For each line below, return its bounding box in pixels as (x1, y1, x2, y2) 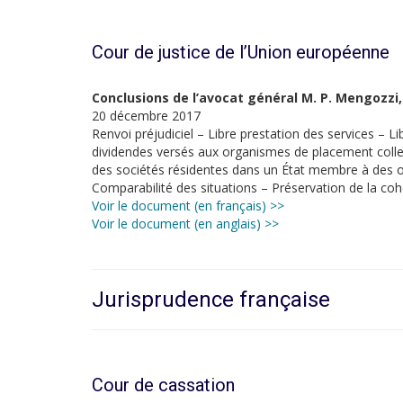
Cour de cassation (92, 374, 235, 396)
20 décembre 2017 (92, 107, 201, 124)
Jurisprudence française (92, 287, 330, 312)
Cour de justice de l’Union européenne (92, 41, 390, 63)
